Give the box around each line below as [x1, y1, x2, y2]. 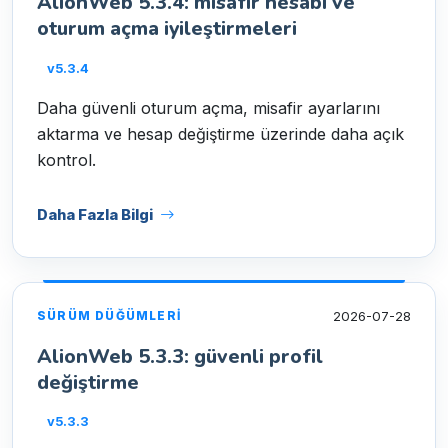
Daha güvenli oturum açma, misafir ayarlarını [37, 97, 380, 118]
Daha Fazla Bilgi [37, 205, 153, 224]
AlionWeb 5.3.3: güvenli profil [37, 342, 323, 370]
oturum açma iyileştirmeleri [37, 15, 297, 42]
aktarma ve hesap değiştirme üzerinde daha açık [37, 123, 404, 144]
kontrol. [37, 149, 96, 170]
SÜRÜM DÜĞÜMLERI [37, 308, 181, 324]
